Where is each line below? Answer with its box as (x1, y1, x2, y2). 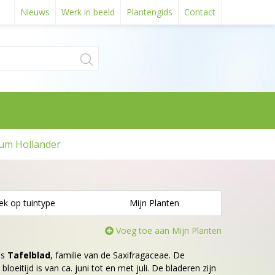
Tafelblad (7, 249, 50, 261)
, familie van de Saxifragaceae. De (50, 249, 185, 261)
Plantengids (126, 6, 172, 18)
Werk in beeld (61, 6, 115, 18)
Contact (184, 6, 215, 18)
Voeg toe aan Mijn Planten (116, 225, 222, 236)
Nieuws (20, 6, 50, 18)
